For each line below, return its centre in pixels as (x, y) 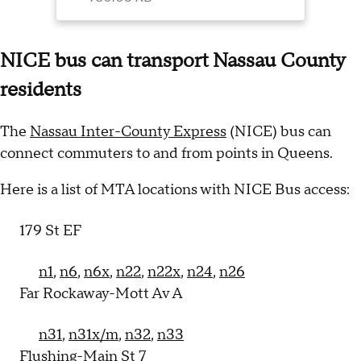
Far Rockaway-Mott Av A (101, 294)
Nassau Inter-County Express (128, 131)
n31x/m (93, 335)
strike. (203, 21)
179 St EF (50, 231)
